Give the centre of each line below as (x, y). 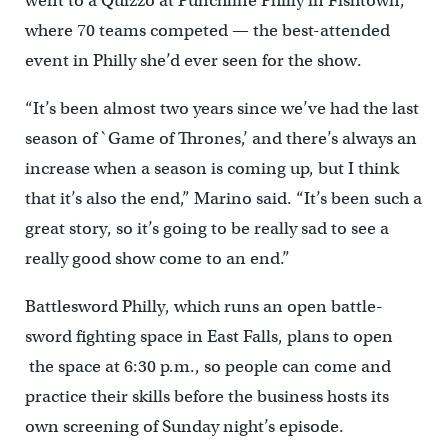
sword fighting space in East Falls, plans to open (208, 337)
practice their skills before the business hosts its (206, 397)
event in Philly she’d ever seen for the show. (193, 61)
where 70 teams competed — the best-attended (207, 31)
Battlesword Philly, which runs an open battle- (203, 307)
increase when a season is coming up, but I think (211, 169)
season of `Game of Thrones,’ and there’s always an (220, 139)
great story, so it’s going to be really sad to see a (206, 229)
